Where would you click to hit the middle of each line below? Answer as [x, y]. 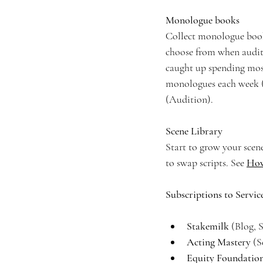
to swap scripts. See [206, 163]
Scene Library [194, 131]
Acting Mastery [220, 242]
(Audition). [189, 99]
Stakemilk [209, 226]
